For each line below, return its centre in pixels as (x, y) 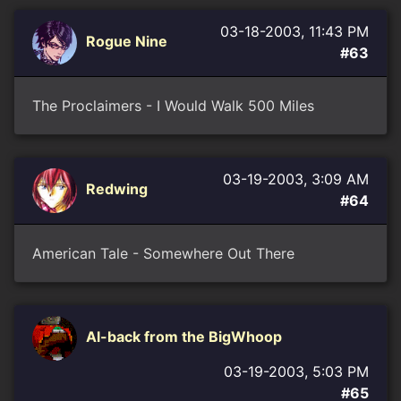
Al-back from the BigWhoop (184, 337)
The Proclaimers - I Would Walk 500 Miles (173, 106)
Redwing (117, 189)
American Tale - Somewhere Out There (163, 253)
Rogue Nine (127, 42)
